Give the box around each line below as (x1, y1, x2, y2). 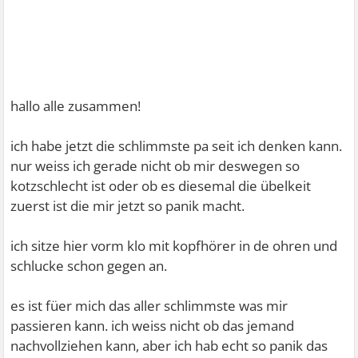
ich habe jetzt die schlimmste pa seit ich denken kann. (10, 137, 343, 155)
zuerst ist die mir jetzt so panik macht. (10, 197, 245, 215)
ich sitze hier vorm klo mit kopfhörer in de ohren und (10, 237, 338, 255)
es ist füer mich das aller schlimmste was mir (10, 296, 288, 315)
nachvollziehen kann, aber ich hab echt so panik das (10, 336, 328, 355)
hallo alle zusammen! (10, 97, 141, 115)
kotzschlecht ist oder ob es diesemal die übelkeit (10, 177, 312, 195)
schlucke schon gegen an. (10, 257, 168, 275)
